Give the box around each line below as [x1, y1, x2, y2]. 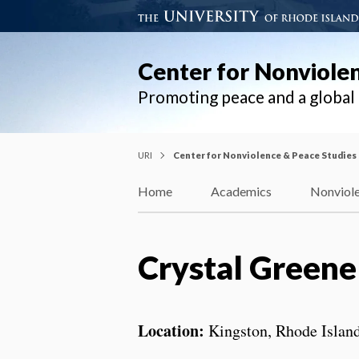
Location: [138, 318, 204, 342]
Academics [211, 184, 272, 200]
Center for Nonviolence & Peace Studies [173, 149, 357, 160]
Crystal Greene [138, 248, 357, 287]
